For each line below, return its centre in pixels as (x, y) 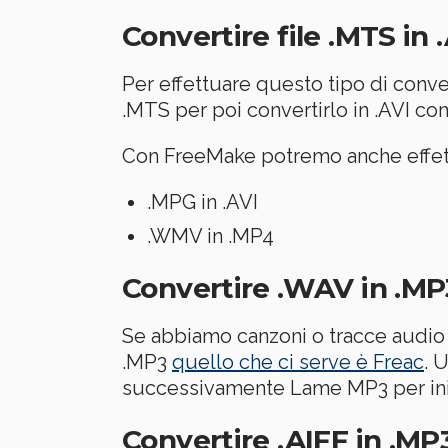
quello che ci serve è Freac (298, 361)
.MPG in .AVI (202, 201)
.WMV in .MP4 (210, 235)
